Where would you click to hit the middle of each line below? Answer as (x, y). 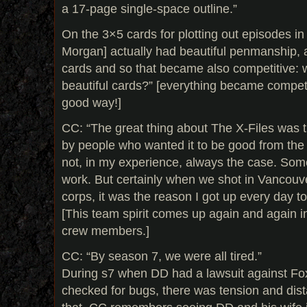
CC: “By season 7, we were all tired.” (162, 256)
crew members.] (106, 231)
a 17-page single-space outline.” (149, 9)
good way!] (91, 103)
